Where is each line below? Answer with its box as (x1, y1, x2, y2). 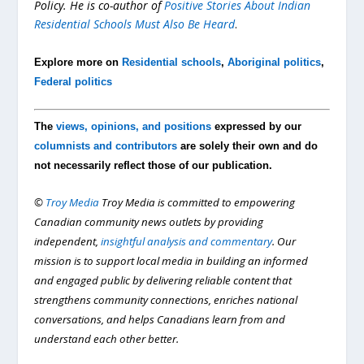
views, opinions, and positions (56, 119, 212, 132)
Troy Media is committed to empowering (99, 195, 296, 210)
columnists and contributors (34, 139, 178, 152)
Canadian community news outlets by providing (34, 214, 264, 230)
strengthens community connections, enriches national (34, 292, 298, 308)
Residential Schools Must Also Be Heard (34, 16, 236, 32)
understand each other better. (34, 331, 180, 347)
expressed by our (211, 119, 302, 132)
